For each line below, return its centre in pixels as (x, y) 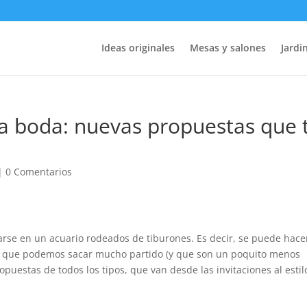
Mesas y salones (228, 48)
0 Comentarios (39, 172)
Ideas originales (138, 48)
